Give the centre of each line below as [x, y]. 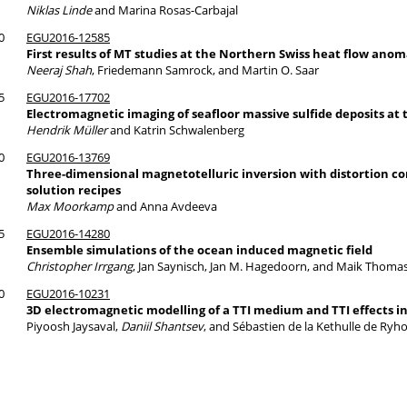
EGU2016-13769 [68, 157]
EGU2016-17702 [68, 97]
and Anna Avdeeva [165, 206]
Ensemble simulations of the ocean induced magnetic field [199, 250]
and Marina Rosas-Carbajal [165, 10]
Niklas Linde [59, 10]
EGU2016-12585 [68, 37]
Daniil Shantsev [162, 326]
